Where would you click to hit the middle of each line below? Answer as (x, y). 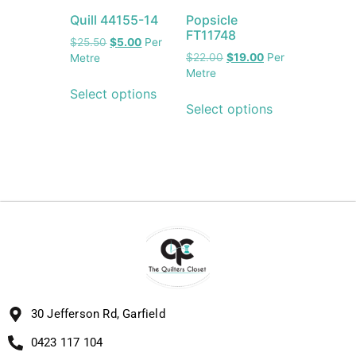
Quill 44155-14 (114, 20)
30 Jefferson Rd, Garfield (98, 314)
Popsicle (212, 20)
